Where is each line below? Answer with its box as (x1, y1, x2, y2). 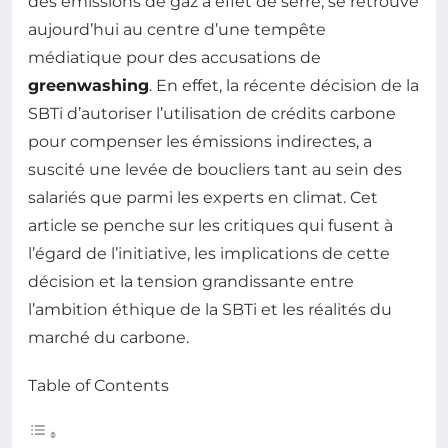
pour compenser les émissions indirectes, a (28, 132, 372, 152)
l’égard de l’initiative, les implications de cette (28, 244, 390, 264)
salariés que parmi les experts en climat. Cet (28, 188, 378, 208)
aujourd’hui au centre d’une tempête (28, 20, 326, 40)
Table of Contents (28, 376, 169, 396)
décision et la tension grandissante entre (28, 272, 354, 292)
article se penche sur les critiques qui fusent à (28, 216, 393, 236)
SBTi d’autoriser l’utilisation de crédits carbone (28, 104, 396, 124)
